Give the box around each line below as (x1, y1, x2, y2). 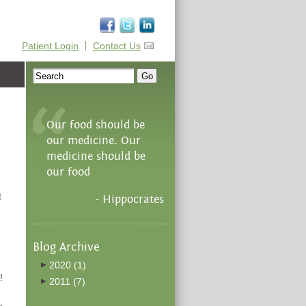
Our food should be (46, 118, 145, 132)
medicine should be (46, 150, 145, 163)
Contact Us (93, 40, 141, 51)
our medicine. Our (46, 134, 141, 148)
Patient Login (22, 40, 79, 51)
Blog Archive (33, 239, 100, 254)
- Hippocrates (96, 193, 164, 206)
